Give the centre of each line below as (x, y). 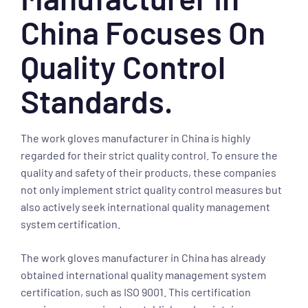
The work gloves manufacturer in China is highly (135, 138)
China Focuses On (143, 32)
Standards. (97, 101)
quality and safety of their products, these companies (148, 172)
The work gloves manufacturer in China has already (143, 257)
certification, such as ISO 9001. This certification (136, 292)
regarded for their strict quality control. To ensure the (149, 155)
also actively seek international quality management (145, 207)
